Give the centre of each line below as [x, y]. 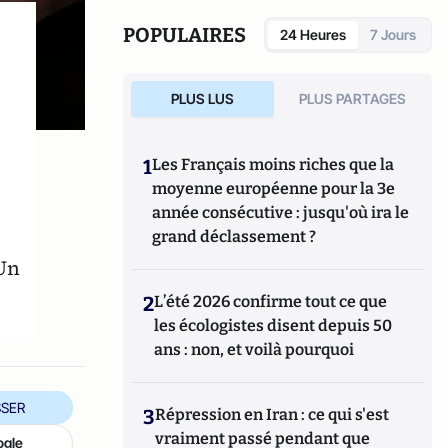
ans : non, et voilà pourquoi [254, 349]
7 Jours [393, 34]
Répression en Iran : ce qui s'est [272, 414]
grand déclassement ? [234, 236]
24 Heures [313, 34]
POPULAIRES [185, 35]
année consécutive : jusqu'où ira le [281, 212]
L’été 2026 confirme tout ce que [271, 301]
